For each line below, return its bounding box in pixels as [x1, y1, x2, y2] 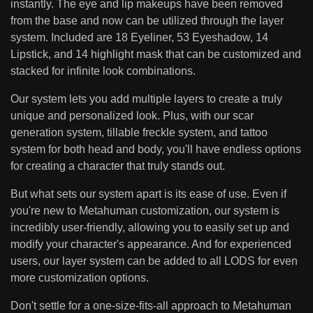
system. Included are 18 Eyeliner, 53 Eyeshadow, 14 [10, 31, 268, 44]
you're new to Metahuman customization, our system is [10, 205, 279, 217]
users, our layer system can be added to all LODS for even [10, 255, 298, 268]
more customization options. [10, 272, 149, 284]
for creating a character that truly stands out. [10, 160, 225, 173]
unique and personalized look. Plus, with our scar [10, 110, 254, 122]
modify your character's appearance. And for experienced [10, 238, 291, 251]
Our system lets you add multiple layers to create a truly [10, 93, 282, 105]
